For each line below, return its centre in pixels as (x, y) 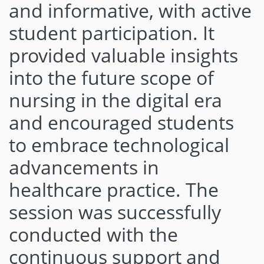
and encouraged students (121, 122)
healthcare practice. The (114, 189)
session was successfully (115, 212)
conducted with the (93, 234)
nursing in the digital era (115, 100)
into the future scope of (111, 77)
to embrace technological (119, 145)
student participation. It (112, 33)
